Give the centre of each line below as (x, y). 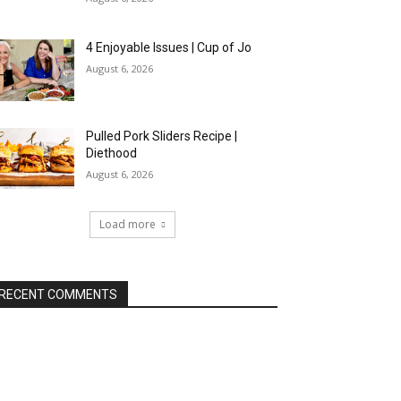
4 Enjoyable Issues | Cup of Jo (169, 48)
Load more (128, 224)
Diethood (112, 153)
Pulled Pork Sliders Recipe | (162, 136)
